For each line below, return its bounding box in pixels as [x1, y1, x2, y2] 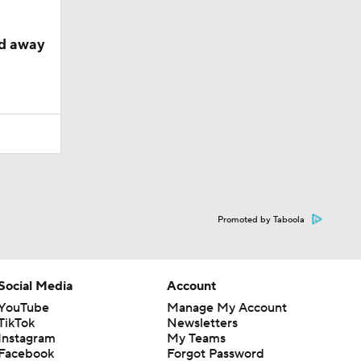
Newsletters [166, 314, 238, 331]
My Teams [166, 330, 226, 346]
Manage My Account [166, 299, 287, 316]
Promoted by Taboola [218, 214, 305, 226]
